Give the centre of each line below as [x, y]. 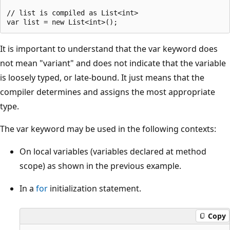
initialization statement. [94, 188]
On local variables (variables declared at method [113, 151]
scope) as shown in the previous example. [100, 166]
